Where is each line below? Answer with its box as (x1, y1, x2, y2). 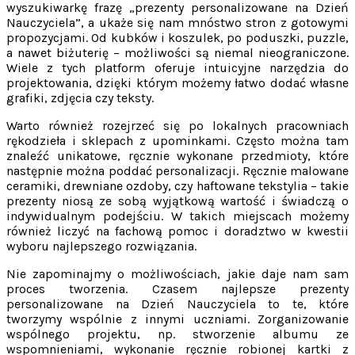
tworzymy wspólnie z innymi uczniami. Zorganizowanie (6, 311, 349, 326)
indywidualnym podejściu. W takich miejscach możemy (6, 208, 349, 223)
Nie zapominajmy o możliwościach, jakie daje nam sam (6, 265, 349, 281)
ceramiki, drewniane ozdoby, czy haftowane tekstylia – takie (6, 177, 349, 193)
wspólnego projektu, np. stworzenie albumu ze (6, 326, 349, 342)
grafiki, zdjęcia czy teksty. (6, 90, 154, 105)
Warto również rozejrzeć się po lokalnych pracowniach (6, 117, 349, 133)
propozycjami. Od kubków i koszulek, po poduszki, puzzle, (6, 29, 349, 45)
